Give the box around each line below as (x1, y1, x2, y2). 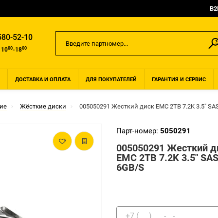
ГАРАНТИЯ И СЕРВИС (152, 76, 206, 83)
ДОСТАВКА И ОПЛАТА (15, 76, 71, 83)
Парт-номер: (116, 127, 160, 135)
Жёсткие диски (20, 103, 66, 110)
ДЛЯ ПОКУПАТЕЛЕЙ (86, 76, 137, 83)
